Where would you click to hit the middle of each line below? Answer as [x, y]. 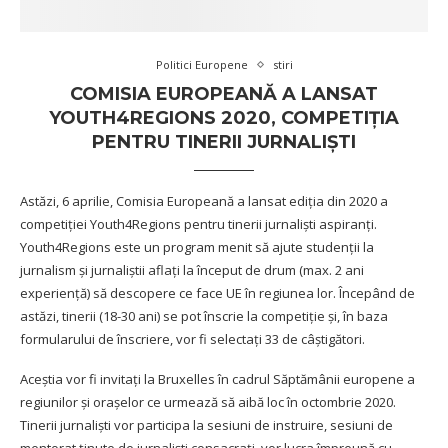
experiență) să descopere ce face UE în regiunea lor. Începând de [217, 293]
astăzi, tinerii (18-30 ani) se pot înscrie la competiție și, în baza [204, 316]
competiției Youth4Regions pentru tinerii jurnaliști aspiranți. [198, 224]
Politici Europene [201, 65]
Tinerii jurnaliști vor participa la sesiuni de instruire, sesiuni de [206, 425]
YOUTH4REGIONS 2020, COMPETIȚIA [224, 118]
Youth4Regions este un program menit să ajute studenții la [197, 247]
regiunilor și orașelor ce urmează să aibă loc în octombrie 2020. [208, 402]
